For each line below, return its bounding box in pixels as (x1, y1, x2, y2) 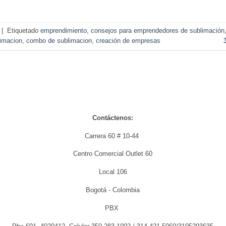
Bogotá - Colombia (86, 187, 140, 194)
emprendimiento (40, 27, 87, 35)
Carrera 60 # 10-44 (85, 132, 141, 140)
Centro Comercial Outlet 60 (73, 150, 153, 158)
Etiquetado (7, 27, 40, 35)
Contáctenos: (92, 114, 134, 122)
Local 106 (98, 168, 127, 176)
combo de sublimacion (26, 37, 92, 45)
